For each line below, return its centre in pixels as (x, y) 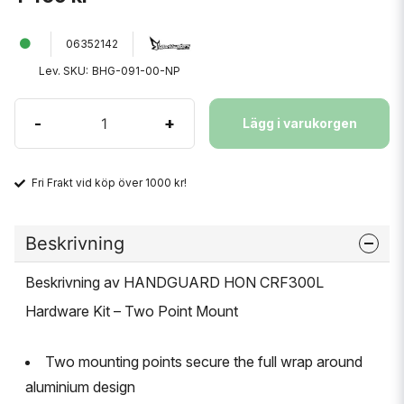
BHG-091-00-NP (136, 71)
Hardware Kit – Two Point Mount (132, 311)
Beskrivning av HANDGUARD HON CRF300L (174, 282)
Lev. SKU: (64, 71)
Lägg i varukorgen (299, 123)
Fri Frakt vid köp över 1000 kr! (109, 183)
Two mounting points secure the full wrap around (204, 361)
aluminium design (80, 386)
